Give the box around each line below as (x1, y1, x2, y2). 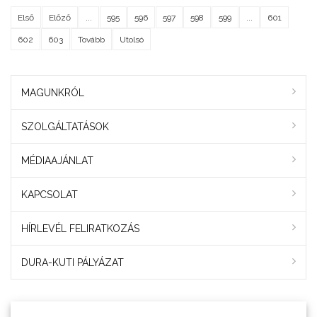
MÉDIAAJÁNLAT (21, 155, 93, 167)
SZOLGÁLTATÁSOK (21, 121, 109, 133)
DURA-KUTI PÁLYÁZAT (21, 257, 124, 269)
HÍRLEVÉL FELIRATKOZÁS (21, 223, 139, 235)
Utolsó (120, 34, 144, 45)
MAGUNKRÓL (21, 87, 84, 99)
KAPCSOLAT (21, 189, 78, 201)
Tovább (78, 34, 105, 45)
